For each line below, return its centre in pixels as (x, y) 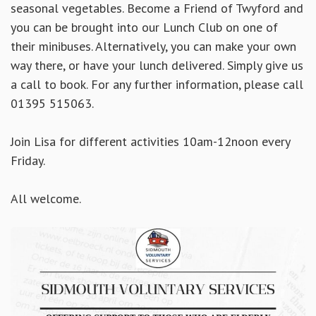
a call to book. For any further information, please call (157, 85)
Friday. (28, 161)
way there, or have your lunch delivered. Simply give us (157, 66)
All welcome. (46, 199)
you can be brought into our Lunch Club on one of (144, 28)
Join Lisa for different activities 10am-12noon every (150, 142)
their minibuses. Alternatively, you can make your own (153, 47)
